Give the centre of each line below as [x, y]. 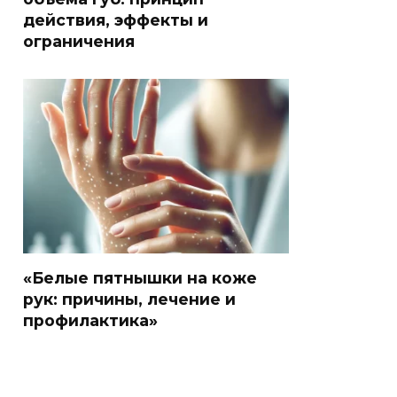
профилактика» [90, 320]
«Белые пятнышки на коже [140, 277]
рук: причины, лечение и [129, 299]
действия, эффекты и [116, 19]
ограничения [79, 41]
